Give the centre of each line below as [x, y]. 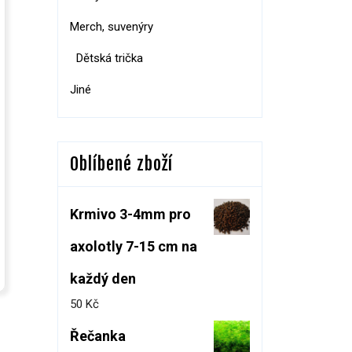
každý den [103, 279]
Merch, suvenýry [112, 27]
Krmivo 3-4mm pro [130, 214]
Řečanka [98, 336]
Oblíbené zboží [121, 164]
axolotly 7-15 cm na [134, 246]
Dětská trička [110, 58]
